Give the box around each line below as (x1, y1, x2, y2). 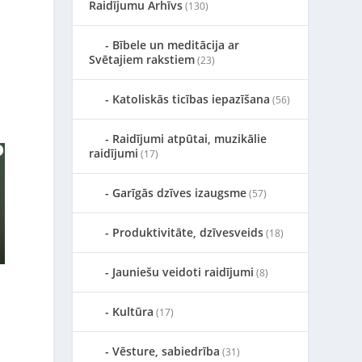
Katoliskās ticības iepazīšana (112, 91, 271, 107)
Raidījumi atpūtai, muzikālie (112, 131, 267, 146)
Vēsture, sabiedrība (112, 343, 221, 359)
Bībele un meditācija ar (112, 37, 240, 53)
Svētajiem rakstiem (89, 52, 196, 67)
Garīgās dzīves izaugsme (112, 185, 247, 200)
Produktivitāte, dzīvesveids (112, 225, 264, 240)
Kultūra (112, 304, 154, 319)
